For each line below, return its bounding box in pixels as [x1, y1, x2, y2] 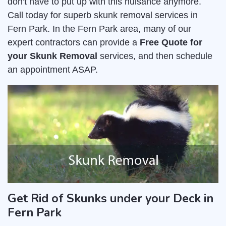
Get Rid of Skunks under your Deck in [8, 190, 213, 207]
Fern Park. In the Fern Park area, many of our [8, 24, 191, 34]
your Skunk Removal [8, 51, 97, 61]
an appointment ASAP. [8, 65, 98, 75]
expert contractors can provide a [8, 37, 140, 47]
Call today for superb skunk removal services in [8, 10, 198, 20]
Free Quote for [140, 37, 202, 47]
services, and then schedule [97, 51, 212, 61]
